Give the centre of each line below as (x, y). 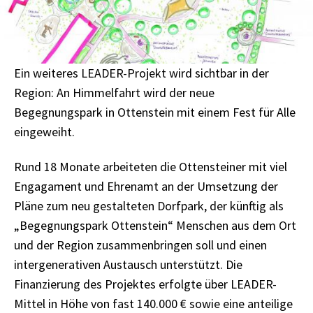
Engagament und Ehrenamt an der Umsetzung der (146, 186)
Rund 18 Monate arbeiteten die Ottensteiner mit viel (151, 167)
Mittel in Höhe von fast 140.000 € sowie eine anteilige (153, 304)
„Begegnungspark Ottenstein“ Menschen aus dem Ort (155, 225)
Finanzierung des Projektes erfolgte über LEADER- (145, 284)
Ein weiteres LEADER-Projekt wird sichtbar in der (141, 73)
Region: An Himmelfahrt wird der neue (114, 92)
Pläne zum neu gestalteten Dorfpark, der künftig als (149, 206)
